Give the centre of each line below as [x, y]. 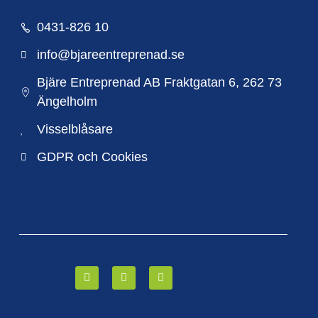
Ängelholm [67, 102]
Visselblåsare [75, 129]
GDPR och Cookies [92, 157]
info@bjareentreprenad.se [110, 55]
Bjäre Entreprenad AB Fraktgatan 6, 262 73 [159, 82]
